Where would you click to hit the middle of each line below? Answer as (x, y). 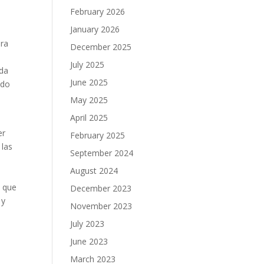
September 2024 (102, 153)
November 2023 (101, 206)
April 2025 (89, 118)
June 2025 (89, 82)
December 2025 (101, 47)
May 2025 (89, 100)
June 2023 (89, 241)
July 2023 (88, 224)
